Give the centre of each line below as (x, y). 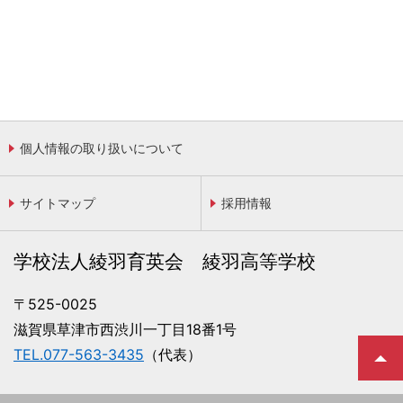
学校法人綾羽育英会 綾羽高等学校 (165, 261)
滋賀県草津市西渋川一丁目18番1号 (125, 329)
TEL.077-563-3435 (79, 354)
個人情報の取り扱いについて (102, 148)
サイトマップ (58, 203)
